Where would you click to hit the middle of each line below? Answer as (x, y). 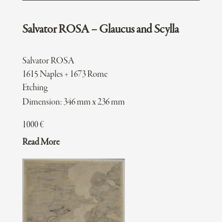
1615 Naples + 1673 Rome (65, 75)
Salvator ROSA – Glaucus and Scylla (100, 30)
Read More (41, 143)
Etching (35, 88)
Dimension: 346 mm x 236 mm (73, 103)
